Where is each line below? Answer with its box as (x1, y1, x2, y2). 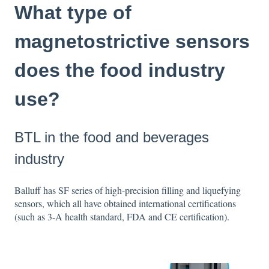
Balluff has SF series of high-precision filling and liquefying (14, 183, 241, 196)
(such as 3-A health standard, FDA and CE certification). (14, 210, 229, 223)
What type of (14, 1, 131, 23)
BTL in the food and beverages (14, 129, 209, 146)
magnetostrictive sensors (14, 30, 250, 52)
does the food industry (14, 59, 225, 81)
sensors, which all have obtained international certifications (14, 196, 236, 210)
